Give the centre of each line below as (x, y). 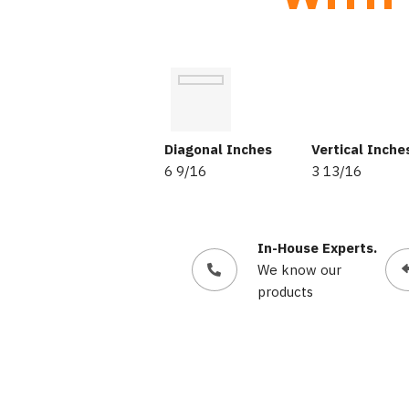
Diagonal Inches (218, 149)
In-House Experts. (317, 247)
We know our (299, 269)
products (285, 291)
